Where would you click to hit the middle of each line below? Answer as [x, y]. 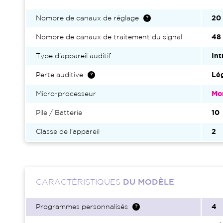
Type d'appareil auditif [73, 56]
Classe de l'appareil [68, 132]
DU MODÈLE [149, 182]
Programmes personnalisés [82, 207]
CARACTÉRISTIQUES [79, 182]
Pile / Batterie [59, 113]
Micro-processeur [66, 94]
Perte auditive [59, 75]
